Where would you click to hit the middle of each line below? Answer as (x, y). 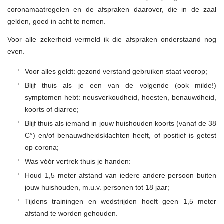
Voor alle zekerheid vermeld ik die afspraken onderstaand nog (112, 39)
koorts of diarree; (52, 109)
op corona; (42, 147)
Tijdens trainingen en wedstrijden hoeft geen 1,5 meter (121, 201)
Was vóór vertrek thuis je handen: (78, 161)
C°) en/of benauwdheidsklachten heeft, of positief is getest (121, 135)
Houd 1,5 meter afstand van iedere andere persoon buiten (121, 175)
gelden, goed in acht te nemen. (57, 21)
